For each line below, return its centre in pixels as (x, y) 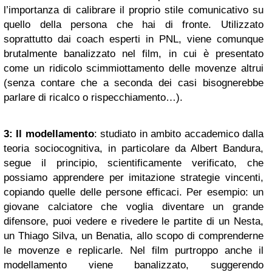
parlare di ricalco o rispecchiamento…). (93, 97)
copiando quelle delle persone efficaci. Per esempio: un (134, 192)
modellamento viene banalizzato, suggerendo (134, 265)
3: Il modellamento (49, 134)
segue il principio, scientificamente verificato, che (134, 163)
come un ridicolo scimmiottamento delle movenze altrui (134, 68)
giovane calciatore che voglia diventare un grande (134, 206)
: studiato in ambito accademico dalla (179, 134)
